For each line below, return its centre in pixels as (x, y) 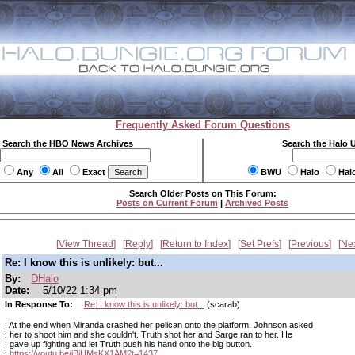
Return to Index (195, 244)
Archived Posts (257, 203)
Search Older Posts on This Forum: (202, 193)
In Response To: (40, 304)
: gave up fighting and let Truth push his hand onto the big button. (128, 344)
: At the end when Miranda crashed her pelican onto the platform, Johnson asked (159, 325)
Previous (310, 244)
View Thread (86, 244)
